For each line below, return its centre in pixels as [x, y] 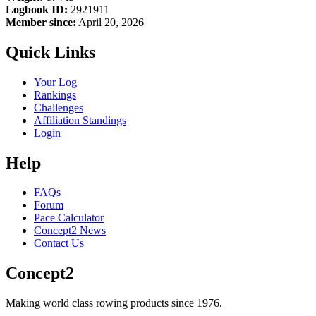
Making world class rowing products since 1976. [114, 303]
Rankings [55, 95]
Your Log [55, 82]
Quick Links [50, 52]
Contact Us [59, 243]
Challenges [59, 107]
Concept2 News [70, 231]
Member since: [41, 22]
